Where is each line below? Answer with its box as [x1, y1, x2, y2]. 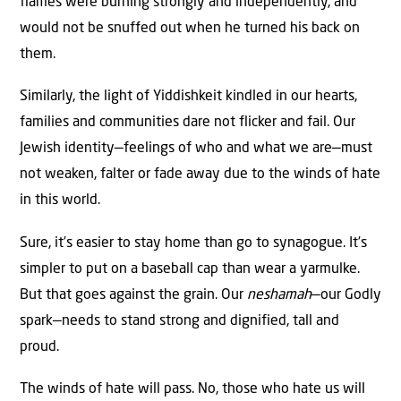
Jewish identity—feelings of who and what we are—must [20, 141, 372, 157]
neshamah [247, 287, 311, 303]
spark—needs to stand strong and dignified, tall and [20, 313, 339, 328]
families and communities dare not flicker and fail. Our [20, 115, 355, 131]
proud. [20, 339, 59, 354]
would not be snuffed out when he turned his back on [20, 21, 360, 36]
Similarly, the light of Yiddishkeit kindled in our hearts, [20, 90, 357, 105]
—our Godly [311, 287, 381, 303]
